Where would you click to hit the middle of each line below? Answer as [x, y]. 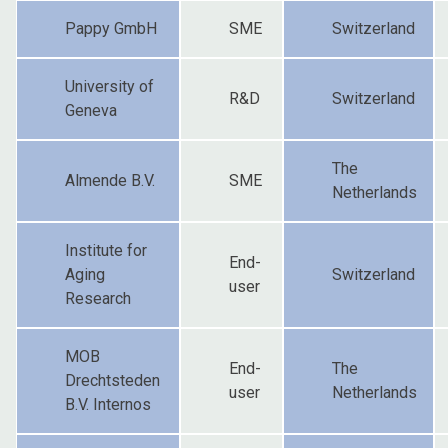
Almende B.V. [110, 181]
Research [98, 299]
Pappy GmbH [111, 29]
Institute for [106, 251]
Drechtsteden [112, 381]
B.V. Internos [108, 405]
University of [109, 87]
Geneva [91, 111]
